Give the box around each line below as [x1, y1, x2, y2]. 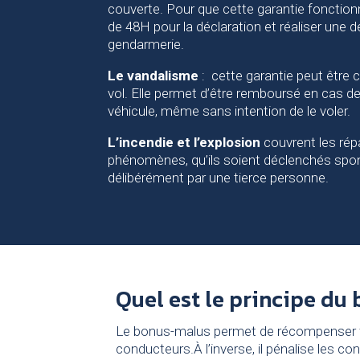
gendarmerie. [108, 36, 185, 53]
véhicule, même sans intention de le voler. [108, 103, 351, 120]
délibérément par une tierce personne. [108, 170, 329, 186]
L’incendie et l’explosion [108, 134, 261, 151]
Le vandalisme [108, 67, 199, 84]
